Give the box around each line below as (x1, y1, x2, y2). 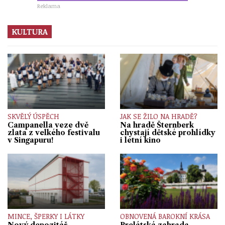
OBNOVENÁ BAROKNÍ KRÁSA (120, 211, 210, 221)
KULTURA (12, 26, 48, 38)
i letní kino (120, 136, 161, 145)
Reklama (37, 2, 60, 10)
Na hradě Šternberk (120, 121, 194, 130)
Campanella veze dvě (8, 121, 88, 130)
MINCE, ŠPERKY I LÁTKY (8, 211, 84, 221)
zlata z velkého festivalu (8, 128, 100, 138)
